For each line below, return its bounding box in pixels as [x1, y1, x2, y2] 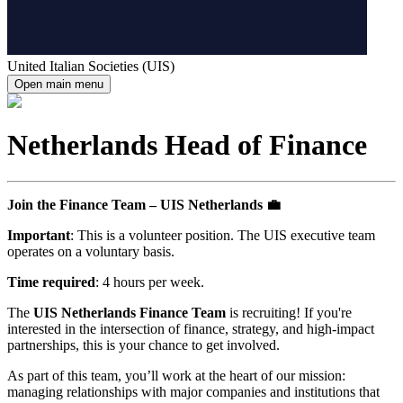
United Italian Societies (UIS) [7, 58, 175, 74]
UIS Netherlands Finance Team [33, 305, 226, 321]
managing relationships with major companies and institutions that [7, 384, 380, 400]
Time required [7, 274, 95, 291]
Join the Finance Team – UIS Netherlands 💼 [7, 197, 281, 213]
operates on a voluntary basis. [7, 244, 175, 260]
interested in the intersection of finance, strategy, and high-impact [7, 321, 374, 337]
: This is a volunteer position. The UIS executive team [70, 228, 375, 244]
